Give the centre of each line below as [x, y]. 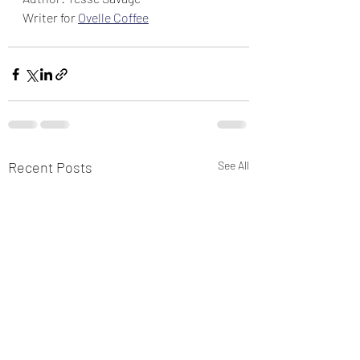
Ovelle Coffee [113, 17]
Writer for [50, 17]
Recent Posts [50, 167]
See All [233, 165]
